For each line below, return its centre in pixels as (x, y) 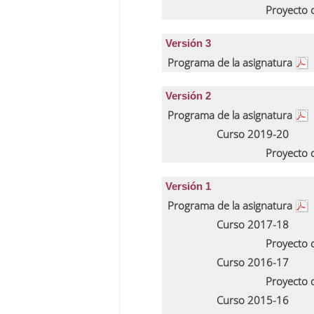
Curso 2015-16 (253, 300)
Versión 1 (188, 186)
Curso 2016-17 (253, 262)
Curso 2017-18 (253, 224)
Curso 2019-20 (253, 134)
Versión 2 (188, 96)
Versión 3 (188, 43)
